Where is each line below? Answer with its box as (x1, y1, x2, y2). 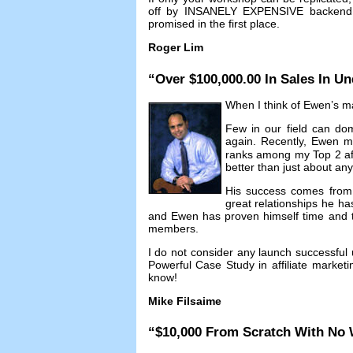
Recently (260, 134, 303, 147)
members (147, 221, 195, 235)
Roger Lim (147, 41, 203, 54)
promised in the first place (147, 17, 277, 31)
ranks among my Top (225, 147, 332, 161)
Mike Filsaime (147, 294, 221, 307)
